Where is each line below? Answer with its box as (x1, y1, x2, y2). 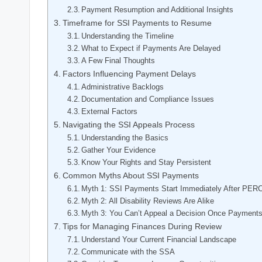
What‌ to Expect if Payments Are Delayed (81, 43, 221, 53)
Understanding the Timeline (81, 31, 174, 40)
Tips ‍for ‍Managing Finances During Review (62, 221, 222, 231)
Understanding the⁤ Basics (81, 133, 169, 142)
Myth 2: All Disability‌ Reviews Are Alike (81, 196, 215, 205)
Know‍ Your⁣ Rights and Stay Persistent (81, 157, 212, 167)
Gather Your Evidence (81, 145, 156, 154)
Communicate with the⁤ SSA (81, 247, 175, 256)
